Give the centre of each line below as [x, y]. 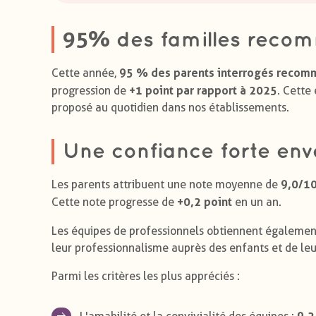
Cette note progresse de [114, 202]
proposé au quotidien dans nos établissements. [170, 107]
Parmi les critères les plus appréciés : [146, 276]
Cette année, [85, 73]
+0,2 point [205, 201]
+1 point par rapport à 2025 [203, 90]
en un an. [257, 202]
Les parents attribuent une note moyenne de [166, 184]
